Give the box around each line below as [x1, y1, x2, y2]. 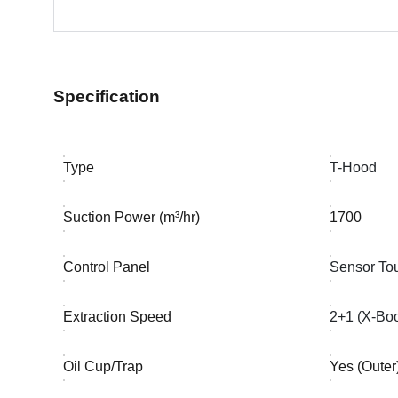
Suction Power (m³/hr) [63, 210, 201, 225]
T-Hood [330, 160, 378, 175]
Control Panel [63, 259, 151, 275]
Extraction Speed [63, 309, 172, 324]
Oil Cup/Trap [63, 359, 144, 374]
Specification [53, 87, 160, 106]
